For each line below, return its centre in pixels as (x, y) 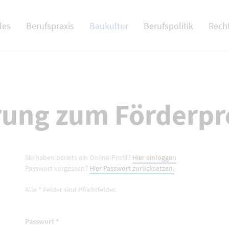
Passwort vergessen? (57, 168)
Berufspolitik (168, 26)
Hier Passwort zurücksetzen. (132, 168)
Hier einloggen (154, 157)
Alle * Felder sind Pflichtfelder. (71, 190)
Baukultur (109, 26)
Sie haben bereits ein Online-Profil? (79, 157)
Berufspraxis (50, 26)
